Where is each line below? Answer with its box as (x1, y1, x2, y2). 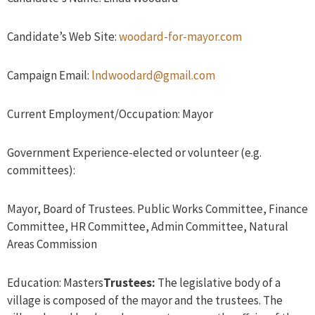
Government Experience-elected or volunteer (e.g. (7, 145, 262, 161)
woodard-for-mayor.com (119, 29, 242, 45)
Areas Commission (7, 236, 97, 252)
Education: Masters (7, 275, 103, 291)
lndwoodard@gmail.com (91, 67, 215, 84)
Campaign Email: (7, 67, 91, 84)
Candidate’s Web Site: (7, 29, 119, 45)
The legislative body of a (157, 275, 281, 291)
